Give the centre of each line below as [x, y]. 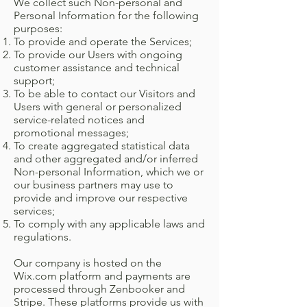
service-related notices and [79, 120]
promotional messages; [71, 133]
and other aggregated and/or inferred [106, 159]
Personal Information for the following [106, 15]
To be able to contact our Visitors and [105, 94]
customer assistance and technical [97, 67]
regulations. [42, 237]
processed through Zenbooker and [99, 289]
